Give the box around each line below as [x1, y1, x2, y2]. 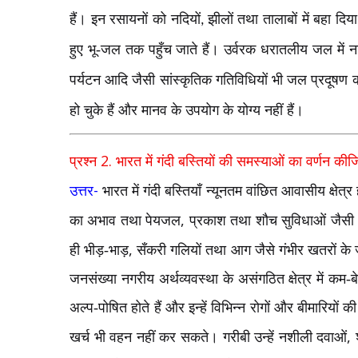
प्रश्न [70, 153, 101, 169]
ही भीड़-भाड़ [70, 241, 129, 258]
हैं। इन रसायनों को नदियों [70, 11, 201, 28]
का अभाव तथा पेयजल [70, 212, 181, 229]
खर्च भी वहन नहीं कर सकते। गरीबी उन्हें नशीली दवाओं [70, 328, 348, 345]
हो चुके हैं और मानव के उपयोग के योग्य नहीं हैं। [70, 102, 304, 119]
